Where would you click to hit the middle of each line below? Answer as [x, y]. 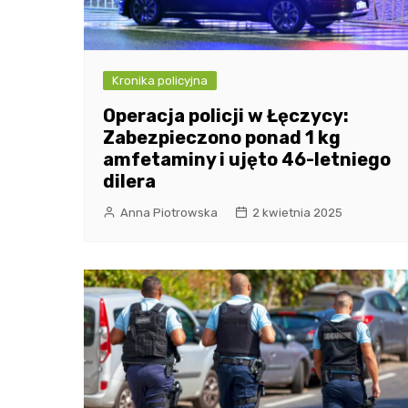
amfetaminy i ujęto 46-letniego [247, 160]
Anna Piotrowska [169, 213]
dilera [129, 182]
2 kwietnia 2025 [297, 213]
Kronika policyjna [160, 81]
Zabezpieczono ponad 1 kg [222, 138]
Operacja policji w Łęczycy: [226, 116]
